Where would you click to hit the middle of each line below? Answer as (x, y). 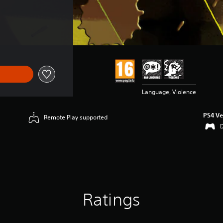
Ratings (111, 199)
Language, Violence (169, 92)
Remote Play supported (76, 117)
